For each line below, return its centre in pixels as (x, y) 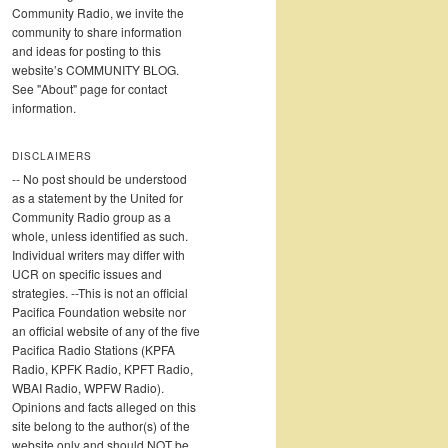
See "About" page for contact (89, 88)
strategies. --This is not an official (100, 293)
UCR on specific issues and (87, 274)
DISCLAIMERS (52, 156)
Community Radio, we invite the (98, 12)
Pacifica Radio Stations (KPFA (93, 350)
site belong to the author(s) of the (101, 426)
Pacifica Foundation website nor (99, 312)
